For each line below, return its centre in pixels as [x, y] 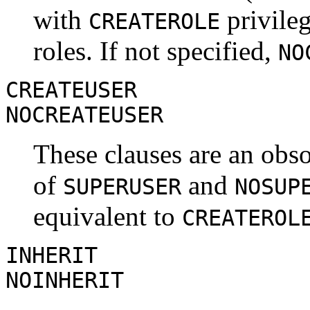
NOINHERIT [65, 281]
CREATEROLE [154, 22]
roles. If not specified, [156, 51]
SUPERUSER [122, 187]
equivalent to [108, 217]
